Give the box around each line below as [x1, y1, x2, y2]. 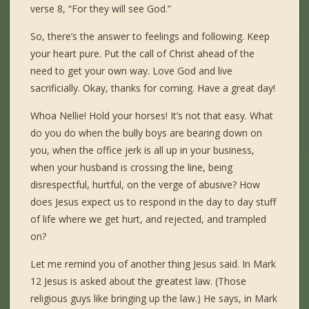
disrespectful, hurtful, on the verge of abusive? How [30, 178, 261, 192]
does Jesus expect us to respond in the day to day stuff [30, 195, 277, 209]
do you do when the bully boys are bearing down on [30, 126, 263, 140]
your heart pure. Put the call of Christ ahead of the [30, 47, 255, 61]
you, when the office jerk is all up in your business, [30, 143, 255, 157]
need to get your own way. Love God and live [30, 64, 233, 78]
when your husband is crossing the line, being [30, 161, 233, 175]
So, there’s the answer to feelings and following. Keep [30, 30, 270, 43]
